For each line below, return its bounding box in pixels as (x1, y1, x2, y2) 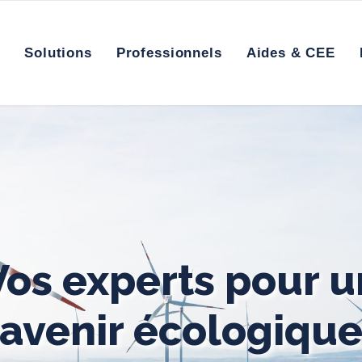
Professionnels (116, 44, 222, 61)
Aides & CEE (246, 44, 336, 61)
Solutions (24, 44, 92, 61)
